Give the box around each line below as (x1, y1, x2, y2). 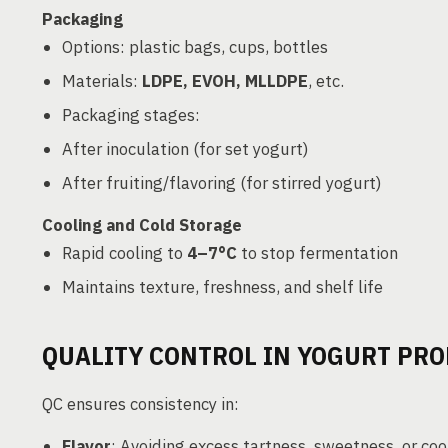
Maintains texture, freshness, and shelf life (62, 276, 383, 298)
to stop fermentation (237, 242, 398, 264)
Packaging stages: (62, 104, 200, 126)
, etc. (308, 70, 344, 92)
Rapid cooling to (62, 242, 187, 264)
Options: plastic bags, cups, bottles (62, 36, 328, 58)
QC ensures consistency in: (42, 393, 239, 415)
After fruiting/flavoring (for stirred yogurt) (62, 172, 382, 194)
